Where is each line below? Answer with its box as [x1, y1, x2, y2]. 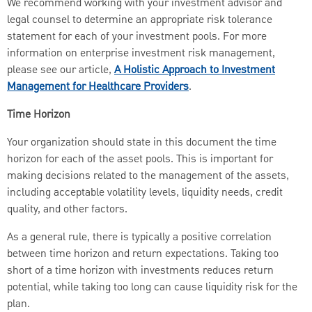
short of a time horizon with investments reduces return [7, 262, 274, 279]
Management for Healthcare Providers [7, 78, 189, 95]
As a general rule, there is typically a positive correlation [7, 228, 272, 246]
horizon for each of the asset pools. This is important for [7, 150, 273, 168]
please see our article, [7, 61, 114, 79]
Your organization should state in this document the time [7, 134, 276, 151]
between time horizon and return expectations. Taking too [7, 245, 279, 263]
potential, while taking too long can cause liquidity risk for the [7, 279, 297, 296]
